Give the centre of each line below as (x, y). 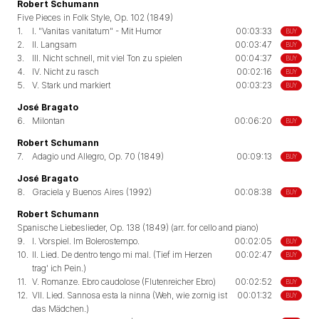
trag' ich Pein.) (59, 268)
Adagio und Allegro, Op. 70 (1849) (98, 157)
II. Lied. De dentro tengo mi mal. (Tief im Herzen (122, 255)
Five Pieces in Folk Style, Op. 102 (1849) (95, 18)
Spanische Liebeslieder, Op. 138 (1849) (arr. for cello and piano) (138, 228)
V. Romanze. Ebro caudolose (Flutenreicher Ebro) (124, 282)
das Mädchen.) (61, 309)
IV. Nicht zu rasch (66, 72)
